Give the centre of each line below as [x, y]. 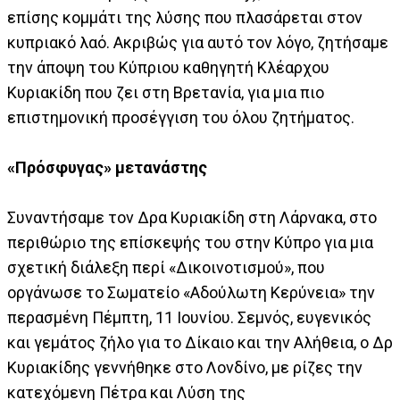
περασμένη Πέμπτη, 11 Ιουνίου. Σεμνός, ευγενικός [189, 317]
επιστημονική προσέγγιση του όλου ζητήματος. [181, 117]
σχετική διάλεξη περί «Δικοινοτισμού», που [166, 267]
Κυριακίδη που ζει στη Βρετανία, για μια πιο [166, 92]
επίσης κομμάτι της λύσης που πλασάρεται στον [185, 17]
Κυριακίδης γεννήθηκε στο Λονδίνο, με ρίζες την [185, 367]
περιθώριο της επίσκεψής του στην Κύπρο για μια [190, 242]
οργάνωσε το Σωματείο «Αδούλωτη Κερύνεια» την [191, 292]
